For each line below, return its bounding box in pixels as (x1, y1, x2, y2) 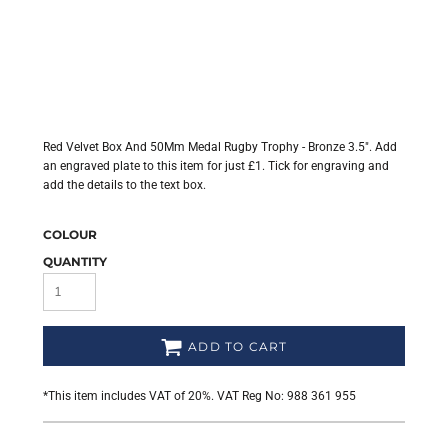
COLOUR (43, 227, 97, 242)
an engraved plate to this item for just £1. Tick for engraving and (43, 159, 389, 173)
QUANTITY (43, 254, 107, 269)
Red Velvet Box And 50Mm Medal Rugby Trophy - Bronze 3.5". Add (43, 140, 397, 154)
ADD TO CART (188, 339, 288, 355)
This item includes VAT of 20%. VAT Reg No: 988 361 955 (48, 389, 356, 403)
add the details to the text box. (43, 178, 206, 192)
